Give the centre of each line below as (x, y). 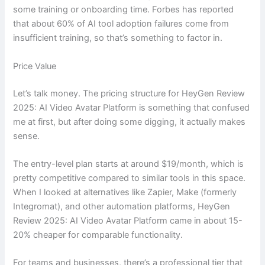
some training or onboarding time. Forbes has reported (124, 10)
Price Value (35, 66)
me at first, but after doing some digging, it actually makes (130, 122)
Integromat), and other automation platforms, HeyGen (122, 206)
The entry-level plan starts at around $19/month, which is (129, 164)
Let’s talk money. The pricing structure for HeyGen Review (129, 93)
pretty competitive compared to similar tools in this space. (130, 178)
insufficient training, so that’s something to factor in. (118, 38)
